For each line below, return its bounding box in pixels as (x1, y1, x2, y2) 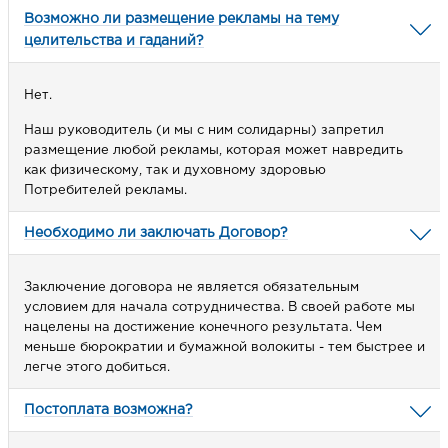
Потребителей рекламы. (24, 185, 187, 197)
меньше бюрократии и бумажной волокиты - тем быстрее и (24, 342, 425, 354)
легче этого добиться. (24, 362, 170, 374)
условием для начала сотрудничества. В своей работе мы (24, 302, 415, 314)
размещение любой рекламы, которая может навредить (24, 145, 403, 157)
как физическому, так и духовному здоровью (24, 165, 326, 177)
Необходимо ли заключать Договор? (24, 227, 288, 240)
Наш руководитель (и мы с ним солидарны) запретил (24, 125, 384, 137)
